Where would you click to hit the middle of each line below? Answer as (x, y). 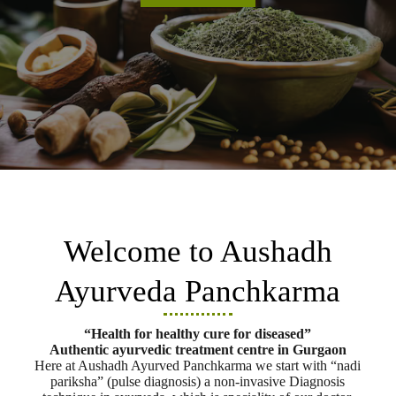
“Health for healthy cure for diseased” (198, 334)
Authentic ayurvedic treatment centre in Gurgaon (198, 350)
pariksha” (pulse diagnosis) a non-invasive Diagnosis (198, 381)
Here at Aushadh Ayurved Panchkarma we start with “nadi (198, 366)
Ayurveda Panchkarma (198, 291)
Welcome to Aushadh (198, 251)
